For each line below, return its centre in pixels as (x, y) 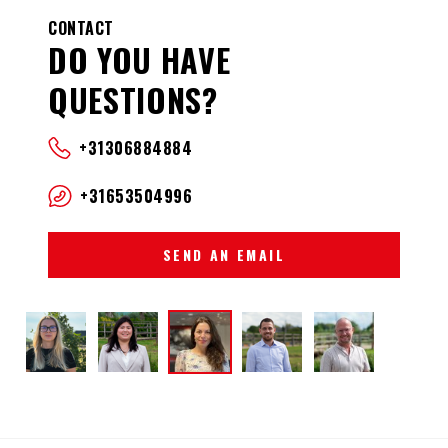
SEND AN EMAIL (224, 254)
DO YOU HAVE (139, 59)
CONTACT (81, 27)
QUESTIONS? (133, 99)
